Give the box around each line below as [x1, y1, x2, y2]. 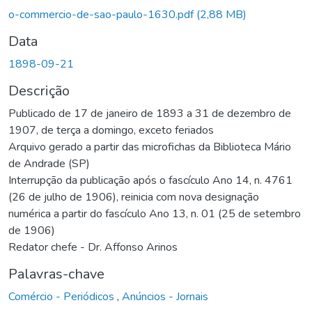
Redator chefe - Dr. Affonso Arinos [8, 239, 178, 255]
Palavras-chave [8, 264, 104, 283]
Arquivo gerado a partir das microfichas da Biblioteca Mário [8, 139, 291, 155]
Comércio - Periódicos [8, 288, 117, 304]
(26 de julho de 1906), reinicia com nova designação [8, 189, 259, 205]
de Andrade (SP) [8, 155, 90, 171]
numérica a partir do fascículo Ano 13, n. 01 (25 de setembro [8, 205, 301, 221]
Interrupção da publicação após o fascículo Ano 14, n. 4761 [8, 172, 292, 188]
